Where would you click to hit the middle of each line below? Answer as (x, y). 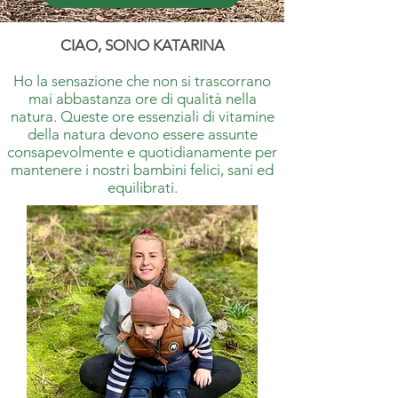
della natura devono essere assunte (142, 135)
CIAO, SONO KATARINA (142, 46)
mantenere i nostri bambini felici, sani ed (142, 170)
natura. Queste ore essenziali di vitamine (142, 117)
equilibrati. (142, 188)
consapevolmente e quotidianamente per (142, 152)
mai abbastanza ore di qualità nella (142, 99)
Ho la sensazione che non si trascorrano (142, 81)
